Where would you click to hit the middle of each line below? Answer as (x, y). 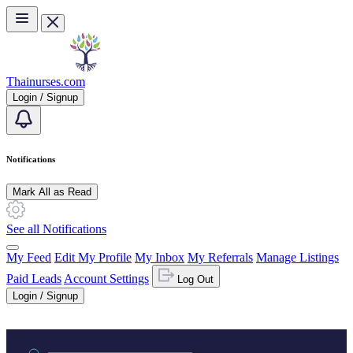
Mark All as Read (52, 191)
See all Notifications (56, 229)
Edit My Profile (93, 257)
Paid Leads (34, 278)
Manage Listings (297, 257)
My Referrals (220, 257)
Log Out (195, 279)
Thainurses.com (46, 82)
